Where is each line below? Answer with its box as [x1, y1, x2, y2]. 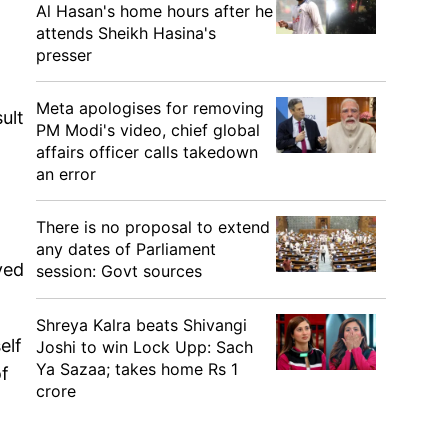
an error [36, 164, 96, 184]
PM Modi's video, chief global [36, 120, 260, 140]
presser [36, 45, 92, 65]
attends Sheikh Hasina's [36, 23, 216, 43]
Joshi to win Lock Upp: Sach [36, 337, 253, 357]
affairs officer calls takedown [36, 142, 258, 162]
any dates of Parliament [36, 239, 216, 259]
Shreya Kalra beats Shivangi [36, 315, 247, 335]
